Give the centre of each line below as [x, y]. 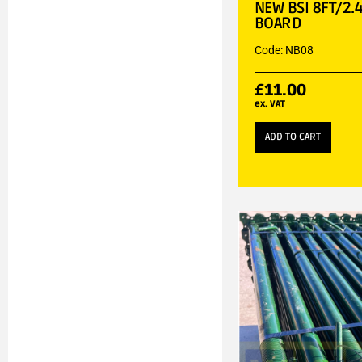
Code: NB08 [284, 50]
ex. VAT [269, 103]
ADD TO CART [293, 137]
